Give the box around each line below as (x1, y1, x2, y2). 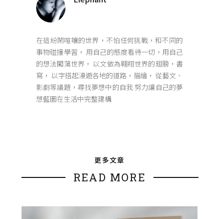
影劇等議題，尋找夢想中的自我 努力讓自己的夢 (36, 82, 183, 92)
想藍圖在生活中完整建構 (36, 94, 111, 104)
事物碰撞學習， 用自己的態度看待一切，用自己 (36, 47, 183, 57)
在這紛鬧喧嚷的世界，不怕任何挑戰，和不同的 (36, 35, 183, 45)
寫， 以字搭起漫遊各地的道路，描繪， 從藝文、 (36, 70, 183, 80)
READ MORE (73, 170, 146, 184)
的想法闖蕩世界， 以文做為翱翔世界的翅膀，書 (36, 59, 183, 68)
